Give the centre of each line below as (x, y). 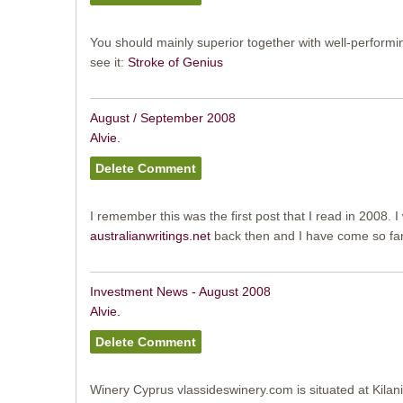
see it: (108, 62)
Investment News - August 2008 (180, 292)
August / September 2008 (162, 117)
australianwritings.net (150, 236)
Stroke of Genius (175, 62)
